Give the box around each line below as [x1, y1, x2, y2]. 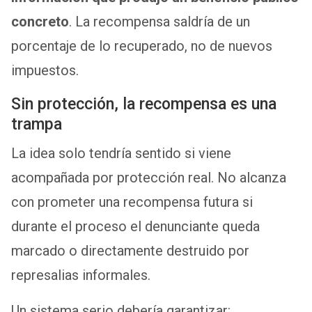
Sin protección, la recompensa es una [11, 94, 276, 114]
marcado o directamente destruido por [11, 242, 249, 259]
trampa [11, 114, 62, 134]
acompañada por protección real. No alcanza [11, 169, 286, 186]
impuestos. [11, 61, 79, 79]
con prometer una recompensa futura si [11, 193, 253, 210]
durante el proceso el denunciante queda [11, 217, 260, 235]
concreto [11, 13, 69, 30]
